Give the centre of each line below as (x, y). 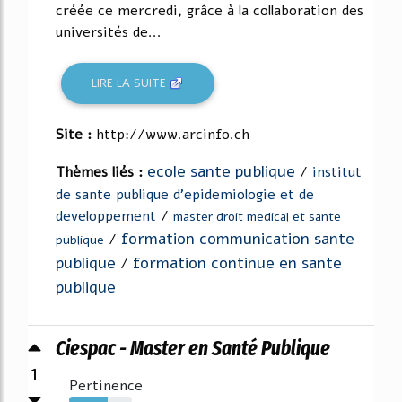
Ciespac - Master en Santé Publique (193, 348)
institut (337, 172)
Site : (76, 135)
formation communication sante (238, 239)
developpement (106, 216)
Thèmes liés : (101, 172)
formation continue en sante (237, 263)
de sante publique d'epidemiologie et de (185, 195)
